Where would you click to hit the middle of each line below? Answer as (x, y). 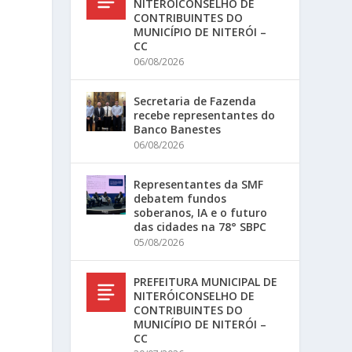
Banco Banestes (178, 129)
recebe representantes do (205, 115)
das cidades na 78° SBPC (200, 227)
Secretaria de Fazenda (195, 101)
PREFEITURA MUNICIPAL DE (206, 282)
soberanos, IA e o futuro (201, 213)
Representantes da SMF (199, 184)
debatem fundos (180, 198)
